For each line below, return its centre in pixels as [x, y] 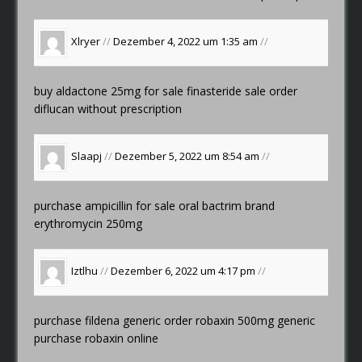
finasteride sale [227, 90]
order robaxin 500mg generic [240, 320]
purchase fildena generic [99, 320]
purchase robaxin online [97, 338]
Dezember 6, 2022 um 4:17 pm [185, 271]
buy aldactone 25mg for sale [111, 90]
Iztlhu [85, 271]
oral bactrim [210, 205]
